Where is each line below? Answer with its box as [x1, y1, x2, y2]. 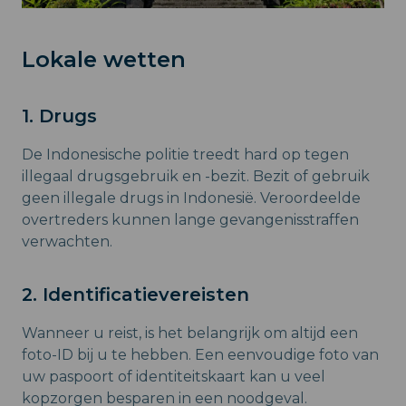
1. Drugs [22, 104, 97, 127]
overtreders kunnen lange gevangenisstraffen [22, 210, 359, 228]
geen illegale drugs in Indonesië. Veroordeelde [22, 188, 361, 207]
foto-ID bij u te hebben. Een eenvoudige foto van [22, 345, 379, 363]
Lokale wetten [22, 45, 186, 72]
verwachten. [22, 232, 112, 250]
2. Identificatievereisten [22, 283, 249, 305]
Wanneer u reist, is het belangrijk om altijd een [22, 324, 358, 342]
